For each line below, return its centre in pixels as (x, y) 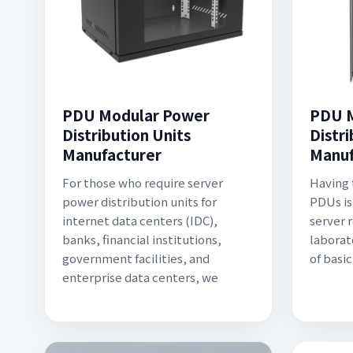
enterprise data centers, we (140, 277)
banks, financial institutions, (142, 239)
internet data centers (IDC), (140, 220)
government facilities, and (136, 258)
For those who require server (143, 182)
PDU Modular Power (136, 115)
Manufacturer (112, 154)
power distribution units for (139, 201)
